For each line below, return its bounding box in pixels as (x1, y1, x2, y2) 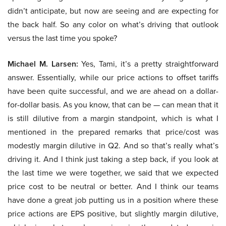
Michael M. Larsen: (8, 58, 78, 70)
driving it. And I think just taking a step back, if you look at (8, 153, 218, 165)
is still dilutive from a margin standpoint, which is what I (8, 112, 218, 124)
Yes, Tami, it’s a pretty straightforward (78, 58, 218, 70)
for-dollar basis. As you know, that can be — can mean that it (8, 99, 218, 110)
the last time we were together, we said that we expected (8, 167, 218, 179)
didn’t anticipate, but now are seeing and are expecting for (8, 5, 218, 17)
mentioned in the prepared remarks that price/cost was (8, 126, 218, 138)
